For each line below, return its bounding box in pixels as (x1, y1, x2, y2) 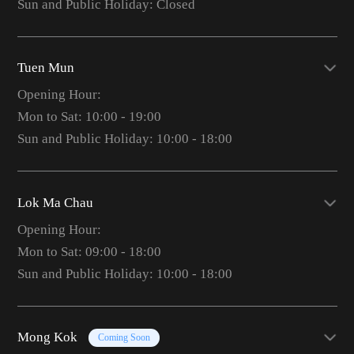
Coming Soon (97, 331, 150, 343)
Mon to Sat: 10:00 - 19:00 (17, 109, 161, 125)
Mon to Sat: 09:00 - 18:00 (17, 243, 161, 259)
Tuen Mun (17, 60, 74, 76)
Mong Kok (17, 330, 77, 345)
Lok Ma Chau (17, 194, 93, 210)
